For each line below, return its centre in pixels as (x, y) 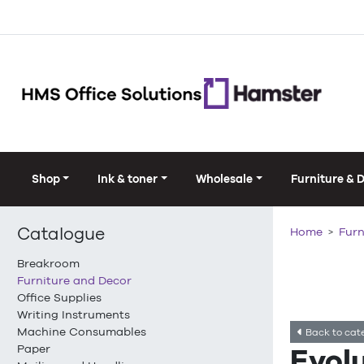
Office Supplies (59, 298)
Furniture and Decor (74, 281)
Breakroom (48, 264)
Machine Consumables (82, 332)
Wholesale (225, 179)
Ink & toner (128, 179)
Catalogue (61, 234)
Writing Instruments (74, 315)
